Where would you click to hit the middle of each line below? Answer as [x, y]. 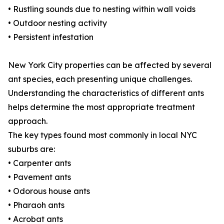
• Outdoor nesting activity [57, 23]
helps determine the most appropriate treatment [101, 107]
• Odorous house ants [49, 191]
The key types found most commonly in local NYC [102, 135]
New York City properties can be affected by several [110, 65]
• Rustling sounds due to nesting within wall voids [102, 9]
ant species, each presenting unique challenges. [100, 79]
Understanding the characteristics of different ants [106, 93]
